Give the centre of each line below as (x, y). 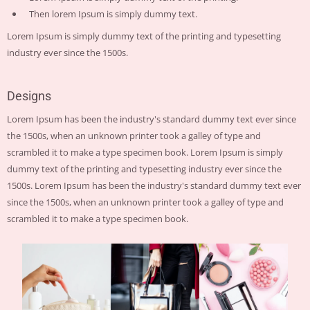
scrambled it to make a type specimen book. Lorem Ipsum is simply (145, 152)
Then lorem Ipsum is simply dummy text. (113, 13)
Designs (29, 95)
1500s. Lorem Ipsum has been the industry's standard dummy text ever (154, 185)
